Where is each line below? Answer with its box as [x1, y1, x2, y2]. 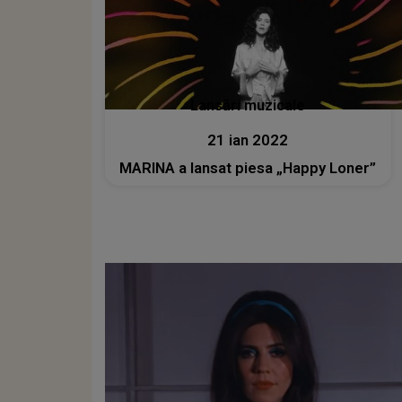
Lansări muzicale [190, 97, 306, 115]
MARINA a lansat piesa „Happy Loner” [119, 160, 377, 178]
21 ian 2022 [207, 132, 289, 150]
